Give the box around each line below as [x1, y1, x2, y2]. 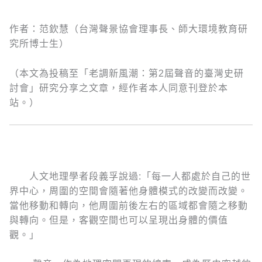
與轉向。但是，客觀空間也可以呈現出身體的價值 [9, 215, 228, 225]
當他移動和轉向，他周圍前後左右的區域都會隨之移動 [9, 200, 248, 211]
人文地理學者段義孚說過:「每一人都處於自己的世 [9, 171, 251, 181]
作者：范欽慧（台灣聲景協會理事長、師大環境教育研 [9, 24, 248, 34]
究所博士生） [9, 39, 69, 49]
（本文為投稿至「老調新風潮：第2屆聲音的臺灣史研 [9, 68, 244, 78]
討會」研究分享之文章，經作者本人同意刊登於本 [9, 82, 228, 93]
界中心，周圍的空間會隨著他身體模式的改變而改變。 [9, 185, 248, 196]
